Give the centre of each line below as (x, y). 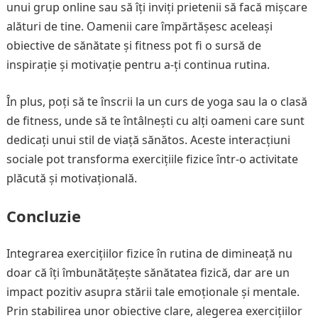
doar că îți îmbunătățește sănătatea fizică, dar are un (148, 273)
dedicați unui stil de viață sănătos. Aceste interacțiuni (148, 140)
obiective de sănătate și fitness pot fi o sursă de (133, 45)
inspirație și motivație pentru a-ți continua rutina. (138, 65)
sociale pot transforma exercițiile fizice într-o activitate (152, 159)
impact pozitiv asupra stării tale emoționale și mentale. (153, 292)
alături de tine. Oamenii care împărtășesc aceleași (139, 26)
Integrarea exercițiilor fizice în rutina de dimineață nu (149, 253)
